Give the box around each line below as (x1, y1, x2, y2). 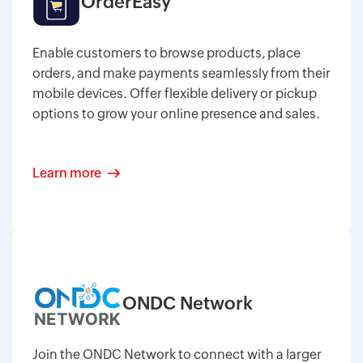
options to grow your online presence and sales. (32, 105, 320, 122)
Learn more (32, 164, 101, 181)
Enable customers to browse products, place (32, 45, 301, 61)
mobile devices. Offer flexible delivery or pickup (32, 85, 317, 101)
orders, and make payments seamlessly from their (32, 65, 331, 81)
